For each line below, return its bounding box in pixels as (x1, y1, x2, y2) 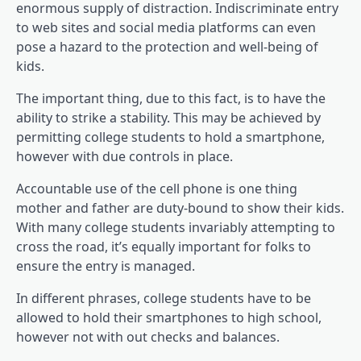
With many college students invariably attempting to (16, 218, 335, 236)
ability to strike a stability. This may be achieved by (16, 108, 321, 127)
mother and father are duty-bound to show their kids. (16, 198, 344, 217)
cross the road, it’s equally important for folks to (16, 237, 311, 255)
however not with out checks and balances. (16, 327, 280, 346)
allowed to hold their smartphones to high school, (16, 308, 322, 326)
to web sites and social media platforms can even (16, 18, 316, 36)
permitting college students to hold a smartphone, (16, 127, 325, 146)
